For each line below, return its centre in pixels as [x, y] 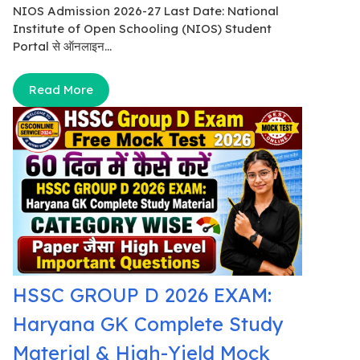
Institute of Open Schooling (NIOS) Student [142, 28]
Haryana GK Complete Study [148, 324]
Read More [61, 90]
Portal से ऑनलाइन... [62, 46]
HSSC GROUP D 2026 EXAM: [142, 295]
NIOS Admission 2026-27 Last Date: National [146, 10]
